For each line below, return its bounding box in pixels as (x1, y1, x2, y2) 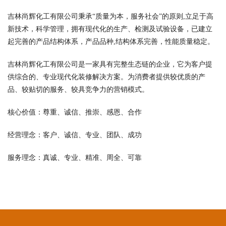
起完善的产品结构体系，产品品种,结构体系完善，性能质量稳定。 (8, 38, 214, 45)
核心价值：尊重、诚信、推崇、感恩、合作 (8, 108, 142, 116)
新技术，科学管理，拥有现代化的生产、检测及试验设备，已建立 (8, 25, 212, 33)
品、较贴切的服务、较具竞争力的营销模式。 (8, 86, 149, 93)
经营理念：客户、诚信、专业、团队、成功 (8, 131, 142, 139)
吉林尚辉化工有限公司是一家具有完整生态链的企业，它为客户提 (8, 61, 212, 68)
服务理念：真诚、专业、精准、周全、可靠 (8, 154, 142, 161)
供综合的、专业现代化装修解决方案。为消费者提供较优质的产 (8, 73, 205, 81)
